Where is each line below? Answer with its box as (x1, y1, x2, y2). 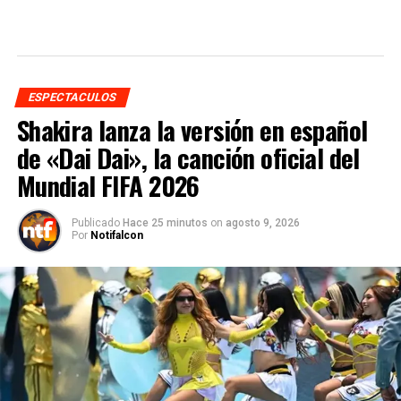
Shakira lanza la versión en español (16, 110, 368, 149)
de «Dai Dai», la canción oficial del (16, 138, 360, 176)
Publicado (71, 216, 120, 229)
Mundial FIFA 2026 (16, 166, 200, 204)
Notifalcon (90, 228, 143, 242)
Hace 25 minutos (122, 216, 210, 229)
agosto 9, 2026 (225, 216, 300, 229)
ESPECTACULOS (26, 90, 118, 104)
